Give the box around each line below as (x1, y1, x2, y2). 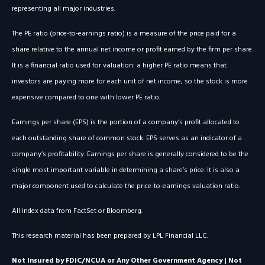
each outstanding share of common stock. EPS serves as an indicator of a (12, 132, 242, 145)
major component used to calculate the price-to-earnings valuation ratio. (12, 180, 240, 193)
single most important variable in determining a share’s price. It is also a (12, 164, 240, 177)
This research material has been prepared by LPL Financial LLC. (12, 230, 208, 243)
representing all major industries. (12, 3, 115, 15)
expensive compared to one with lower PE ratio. (12, 92, 160, 104)
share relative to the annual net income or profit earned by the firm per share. (12, 44, 253, 56)
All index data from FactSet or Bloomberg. (12, 205, 143, 218)
